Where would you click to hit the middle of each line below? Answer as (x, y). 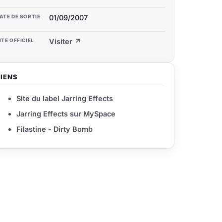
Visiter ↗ (65, 42)
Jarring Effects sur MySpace (66, 114)
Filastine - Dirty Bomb (55, 129)
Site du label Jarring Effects (65, 99)
